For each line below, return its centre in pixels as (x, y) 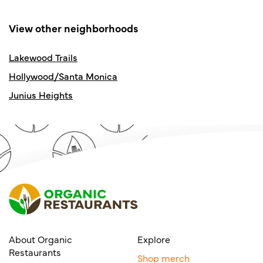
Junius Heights (41, 95)
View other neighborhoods (73, 28)
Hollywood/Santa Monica (63, 76)
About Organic (41, 239)
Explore (154, 239)
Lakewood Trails (43, 57)
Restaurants (35, 252)
